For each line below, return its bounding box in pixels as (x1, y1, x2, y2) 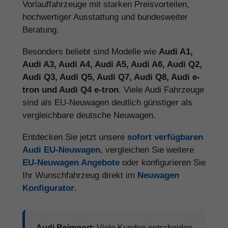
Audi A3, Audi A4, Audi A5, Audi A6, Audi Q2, (22, 59, 202, 69)
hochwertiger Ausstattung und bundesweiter (22, 12, 188, 22)
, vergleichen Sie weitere (100, 145, 194, 155)
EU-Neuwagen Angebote (22, 157, 120, 167)
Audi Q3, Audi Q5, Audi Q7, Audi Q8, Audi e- (22, 72, 200, 82)
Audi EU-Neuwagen (22, 145, 100, 155)
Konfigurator (22, 183, 74, 193)
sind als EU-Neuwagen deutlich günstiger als (22, 97, 192, 107)
